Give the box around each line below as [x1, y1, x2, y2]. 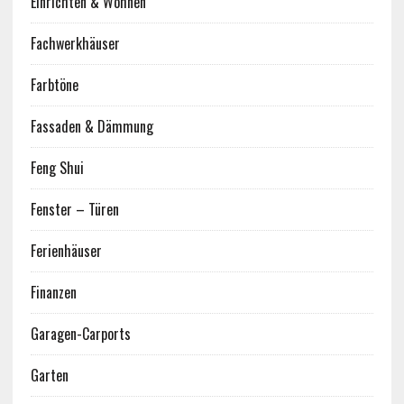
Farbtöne [30, 74, 78, 96]
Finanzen [30, 281, 77, 304]
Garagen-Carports [30, 323, 131, 345]
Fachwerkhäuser [30, 32, 120, 55]
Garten [30, 364, 69, 387]
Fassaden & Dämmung [30, 115, 153, 138]
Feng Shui [30, 157, 84, 179]
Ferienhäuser [30, 240, 102, 262]
